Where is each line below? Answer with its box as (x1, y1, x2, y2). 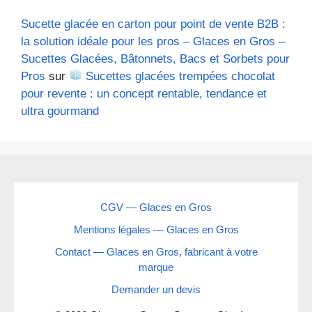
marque (139, 260, 173, 273)
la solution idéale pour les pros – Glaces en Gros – (21, 34, 285, 48)
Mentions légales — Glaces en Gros (73, 223, 239, 235)
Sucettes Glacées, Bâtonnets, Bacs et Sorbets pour (21, 52, 290, 65)
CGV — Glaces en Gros (100, 201, 212, 213)
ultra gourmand (21, 104, 99, 118)
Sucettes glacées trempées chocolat (82, 69, 276, 83)
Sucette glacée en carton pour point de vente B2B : (21, 17, 286, 31)
